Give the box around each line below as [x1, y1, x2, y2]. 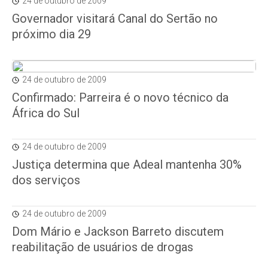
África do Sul [12, 106, 80, 120]
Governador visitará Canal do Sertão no [12, 11, 218, 26]
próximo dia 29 [12, 27, 91, 41]
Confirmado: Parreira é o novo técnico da [12, 90, 229, 105]
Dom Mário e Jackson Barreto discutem [12, 224, 224, 239]
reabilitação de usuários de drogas [12, 240, 193, 254]
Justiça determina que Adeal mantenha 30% [12, 157, 242, 172]
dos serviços [12, 173, 80, 187]
